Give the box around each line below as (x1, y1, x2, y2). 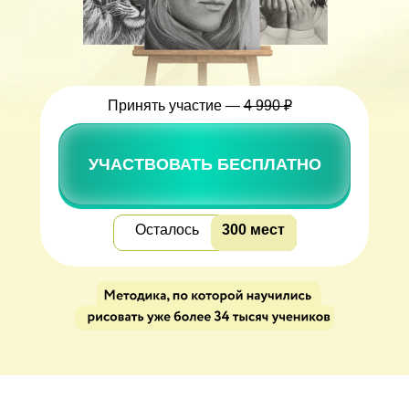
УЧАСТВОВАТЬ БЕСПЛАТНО (88, 155, 321, 173)
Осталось (135, 222, 199, 237)
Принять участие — (107, 98, 244, 113)
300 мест (222, 222, 285, 237)
